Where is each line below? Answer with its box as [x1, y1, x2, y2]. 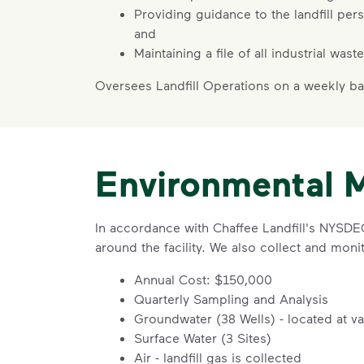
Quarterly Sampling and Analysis [134, 291, 328, 306]
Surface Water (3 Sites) [134, 330, 271, 345]
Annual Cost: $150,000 [134, 271, 272, 287]
